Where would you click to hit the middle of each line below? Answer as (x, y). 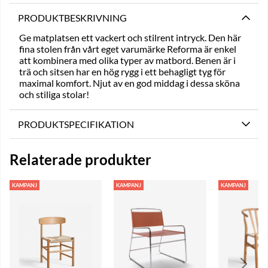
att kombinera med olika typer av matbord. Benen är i (127, 60)
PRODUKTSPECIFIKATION (76, 124)
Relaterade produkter (80, 159)
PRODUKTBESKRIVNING (72, 18)
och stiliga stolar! (54, 94)
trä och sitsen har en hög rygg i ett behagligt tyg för (122, 71)
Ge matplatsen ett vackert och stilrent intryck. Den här (130, 37)
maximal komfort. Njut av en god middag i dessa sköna (130, 83)
